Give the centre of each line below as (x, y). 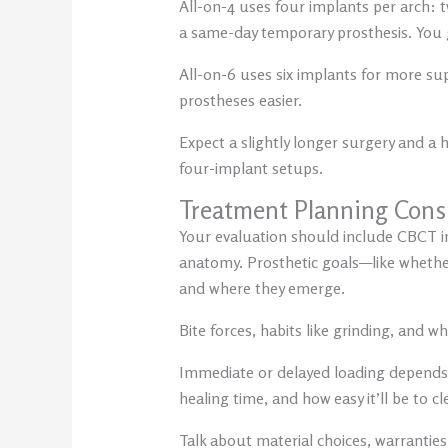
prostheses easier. (240, 100)
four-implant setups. (250, 168)
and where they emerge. (261, 288)
